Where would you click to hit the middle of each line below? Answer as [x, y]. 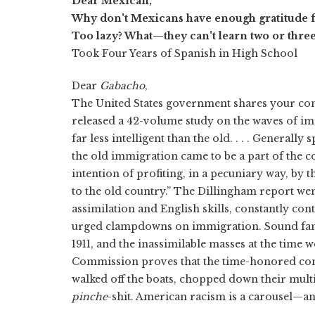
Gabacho [122, 85]
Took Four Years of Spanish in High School [185, 53]
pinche [90, 296]
